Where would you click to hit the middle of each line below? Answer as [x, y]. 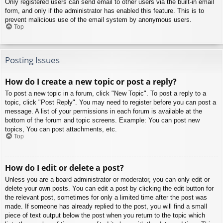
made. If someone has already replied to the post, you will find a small [106, 206]
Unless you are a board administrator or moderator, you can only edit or [107, 179]
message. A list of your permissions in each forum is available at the [104, 111]
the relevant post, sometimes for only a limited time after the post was [106, 197]
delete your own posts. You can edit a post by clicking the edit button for [109, 188]
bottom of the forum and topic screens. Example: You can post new [102, 120]
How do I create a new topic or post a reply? [91, 82]
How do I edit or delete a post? [64, 167]
